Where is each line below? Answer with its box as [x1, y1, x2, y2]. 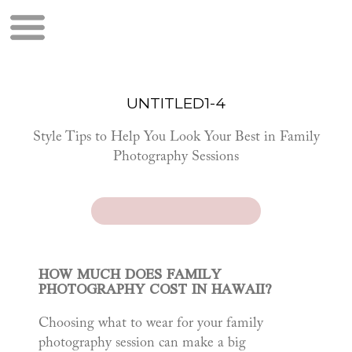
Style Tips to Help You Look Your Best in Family [32, 130, 320, 145]
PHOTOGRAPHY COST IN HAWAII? [38, 275, 272, 307]
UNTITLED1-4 [126, 93, 225, 112]
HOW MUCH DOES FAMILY [38, 260, 222, 292]
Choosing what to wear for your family [38, 317, 264, 332]
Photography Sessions [113, 149, 239, 164]
